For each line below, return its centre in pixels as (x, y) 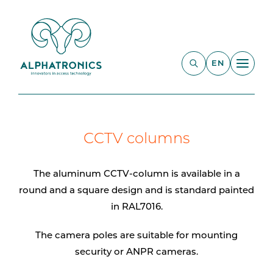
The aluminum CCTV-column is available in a (136, 175)
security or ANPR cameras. (136, 253)
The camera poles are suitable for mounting (136, 236)
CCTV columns (136, 140)
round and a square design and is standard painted (136, 191)
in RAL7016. (136, 207)
